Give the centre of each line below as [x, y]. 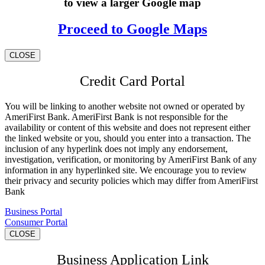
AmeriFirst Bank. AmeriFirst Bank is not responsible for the [116, 117]
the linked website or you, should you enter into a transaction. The [128, 138]
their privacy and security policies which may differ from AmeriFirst [131, 180]
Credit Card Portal [132, 81]
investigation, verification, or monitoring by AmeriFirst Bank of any [131, 159]
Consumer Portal [36, 222]
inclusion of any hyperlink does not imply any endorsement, [116, 148]
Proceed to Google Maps [132, 29]
